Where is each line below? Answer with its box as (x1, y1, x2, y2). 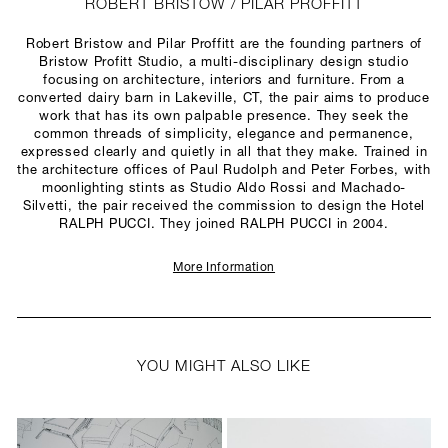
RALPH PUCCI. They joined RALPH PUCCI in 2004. (59, 218, 389, 231)
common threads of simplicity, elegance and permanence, (34, 128, 414, 141)
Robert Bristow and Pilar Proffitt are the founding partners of (25, 38, 423, 51)
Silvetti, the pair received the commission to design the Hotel (22, 200, 426, 213)
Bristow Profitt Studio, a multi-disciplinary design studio (39, 56, 409, 69)
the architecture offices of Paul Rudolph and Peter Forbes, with (17, 164, 431, 177)
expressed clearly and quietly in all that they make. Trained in (20, 146, 428, 159)
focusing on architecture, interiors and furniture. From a (43, 74, 405, 87)
